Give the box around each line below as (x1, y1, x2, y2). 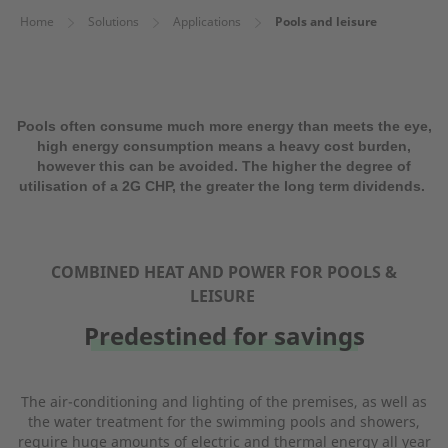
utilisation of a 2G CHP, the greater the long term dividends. (19, 178, 429, 194)
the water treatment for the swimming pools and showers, (28, 412, 420, 431)
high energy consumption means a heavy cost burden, (37, 138, 411, 154)
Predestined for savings (83, 319, 365, 352)
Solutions (88, 13, 139, 30)
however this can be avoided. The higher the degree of (37, 158, 411, 174)
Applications (173, 13, 241, 30)
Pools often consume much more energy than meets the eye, (16, 118, 432, 134)
